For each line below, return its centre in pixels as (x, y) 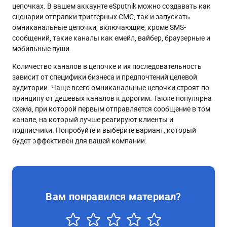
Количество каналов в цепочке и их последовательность (107, 66)
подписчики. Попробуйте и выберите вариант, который (104, 130)
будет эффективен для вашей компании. (80, 140)
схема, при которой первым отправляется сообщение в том (111, 108)
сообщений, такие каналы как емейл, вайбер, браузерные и (111, 37)
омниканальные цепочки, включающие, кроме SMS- (99, 27)
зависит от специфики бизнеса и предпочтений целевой (105, 77)
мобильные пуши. (43, 48)
